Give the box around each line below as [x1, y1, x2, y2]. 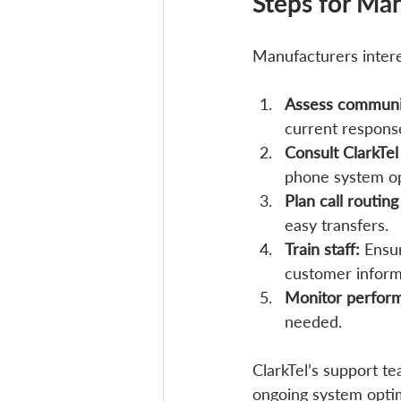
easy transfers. [285, 215, 388, 235]
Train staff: [285, 239, 360, 260]
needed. [285, 311, 342, 332]
